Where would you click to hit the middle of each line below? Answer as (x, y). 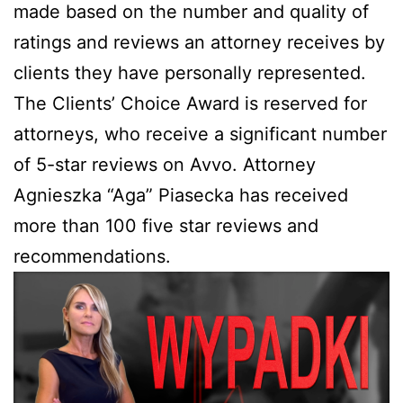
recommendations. (92, 256)
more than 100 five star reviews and (166, 225)
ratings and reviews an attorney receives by (199, 42)
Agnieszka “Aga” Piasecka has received (181, 195)
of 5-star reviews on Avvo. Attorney (165, 164)
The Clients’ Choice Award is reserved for (190, 103)
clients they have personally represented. (190, 72)
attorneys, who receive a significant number (200, 134)
